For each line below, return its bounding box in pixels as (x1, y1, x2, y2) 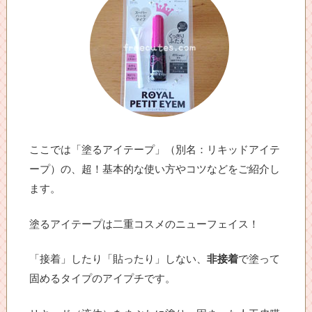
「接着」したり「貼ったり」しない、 (29, 253, 208, 265)
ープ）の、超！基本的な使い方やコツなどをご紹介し (29, 163, 281, 175)
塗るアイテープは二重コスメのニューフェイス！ (29, 217, 260, 230)
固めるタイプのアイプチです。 (29, 272, 176, 285)
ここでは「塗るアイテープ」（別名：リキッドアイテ (29, 143, 281, 156)
